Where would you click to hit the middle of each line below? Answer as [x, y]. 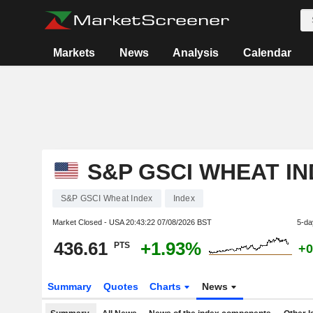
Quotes [121, 286]
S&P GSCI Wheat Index [107, 198]
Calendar [267, 53]
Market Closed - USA [89, 222]
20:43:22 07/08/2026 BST [168, 222]
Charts [167, 286]
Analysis [196, 53]
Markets [74, 53]
